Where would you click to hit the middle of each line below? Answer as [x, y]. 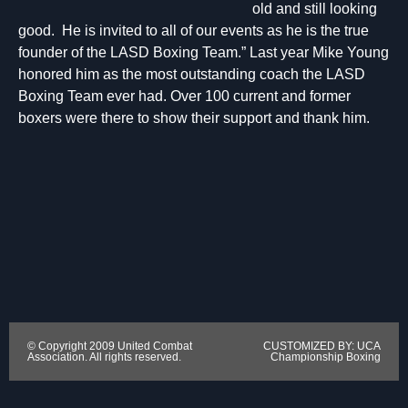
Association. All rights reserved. [104, 357]
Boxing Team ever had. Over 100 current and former [184, 96]
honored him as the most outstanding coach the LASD [192, 74]
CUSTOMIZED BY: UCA [322, 347]
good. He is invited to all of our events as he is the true [194, 31]
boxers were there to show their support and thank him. [194, 118]
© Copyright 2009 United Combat [110, 347]
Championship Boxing [326, 357]
